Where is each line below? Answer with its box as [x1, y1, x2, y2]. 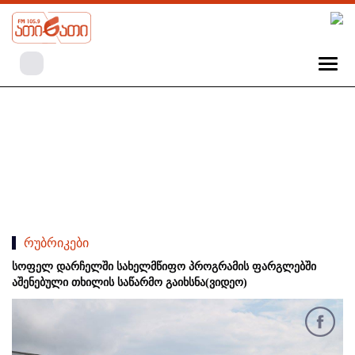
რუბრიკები [24, 236, 89, 250]
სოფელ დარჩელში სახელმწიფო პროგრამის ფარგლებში [12, 261, 316, 273]
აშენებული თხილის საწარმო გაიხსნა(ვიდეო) [12, 277, 247, 289]
